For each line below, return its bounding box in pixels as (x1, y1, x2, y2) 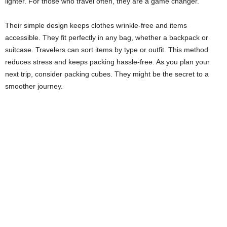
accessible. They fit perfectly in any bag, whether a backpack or (5, 33, 208, 42)
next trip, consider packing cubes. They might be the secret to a (5, 70, 209, 78)
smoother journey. (5, 82, 63, 90)
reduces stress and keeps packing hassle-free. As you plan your (5, 58, 210, 66)
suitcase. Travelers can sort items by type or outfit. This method (5, 46, 208, 54)
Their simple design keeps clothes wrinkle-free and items (5, 21, 187, 29)
